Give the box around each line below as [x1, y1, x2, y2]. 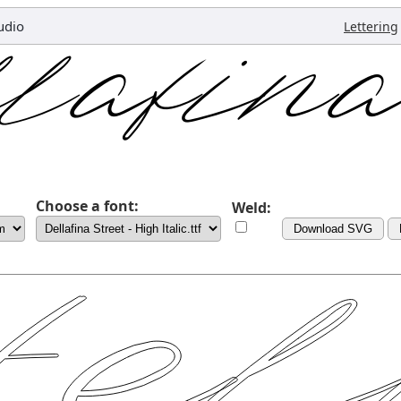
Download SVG [294, 222, 372, 235]
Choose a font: [36, 196, 139, 216]
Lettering [344, 18, 398, 35]
